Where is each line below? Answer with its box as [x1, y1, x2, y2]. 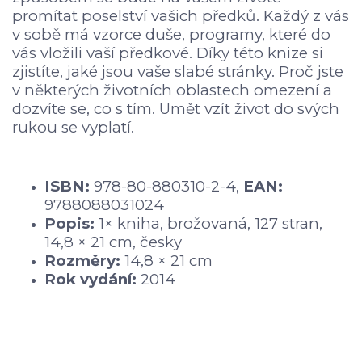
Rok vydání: [44, 270, 137, 289]
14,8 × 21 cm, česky [44, 233, 182, 252]
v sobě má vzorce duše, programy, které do [12, 25, 330, 44]
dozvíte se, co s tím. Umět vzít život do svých [12, 99, 339, 119]
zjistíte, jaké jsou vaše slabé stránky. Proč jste [12, 62, 343, 82]
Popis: [44, 214, 95, 234]
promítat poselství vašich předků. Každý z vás [12, 6, 349, 26]
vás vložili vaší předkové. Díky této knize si [12, 44, 323, 63]
